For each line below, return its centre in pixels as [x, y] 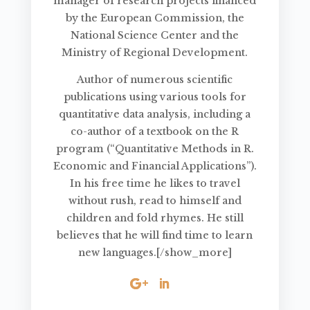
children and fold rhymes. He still [155, 218]
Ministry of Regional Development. [155, 53]
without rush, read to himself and [155, 201]
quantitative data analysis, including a [155, 115]
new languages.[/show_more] [155, 253]
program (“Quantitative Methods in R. [155, 149]
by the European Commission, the [155, 18]
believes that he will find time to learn [155, 236]
